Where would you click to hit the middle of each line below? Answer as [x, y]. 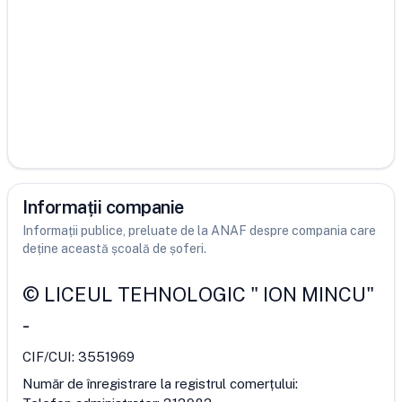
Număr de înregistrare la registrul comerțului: [160, 384]
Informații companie [103, 207]
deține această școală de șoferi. [114, 249]
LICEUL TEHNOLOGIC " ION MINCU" [209, 294]
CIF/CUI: [50, 357]
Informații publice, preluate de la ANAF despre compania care [199, 231]
